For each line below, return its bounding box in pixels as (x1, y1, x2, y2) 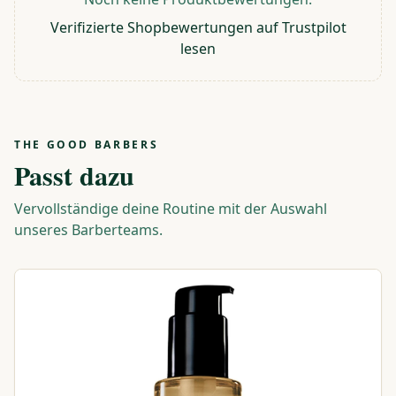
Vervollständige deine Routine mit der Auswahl (14, 199, 327, 218)
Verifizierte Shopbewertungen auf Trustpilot (49, 18, 346, 37)
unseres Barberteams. (14, 220, 163, 240)
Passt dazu (14, 156, 134, 194)
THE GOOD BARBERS (14, 137, 159, 152)
